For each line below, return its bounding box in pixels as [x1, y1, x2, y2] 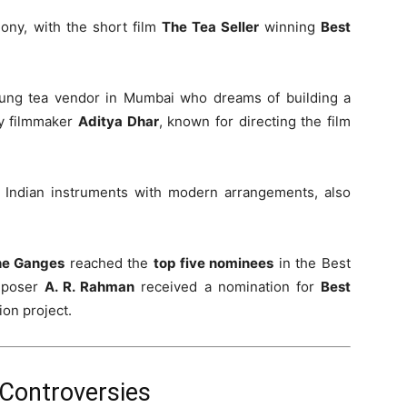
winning [258, 18, 321, 35]
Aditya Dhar [78, 113, 159, 130]
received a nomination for [134, 278, 322, 295]
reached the [65, 254, 154, 272]
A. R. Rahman [44, 278, 135, 295]
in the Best [273, 254, 352, 272]
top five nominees [154, 254, 274, 272]
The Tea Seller [161, 18, 259, 35]
